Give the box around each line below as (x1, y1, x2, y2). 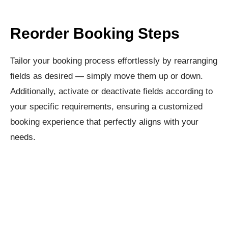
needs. (10, 132, 36, 142)
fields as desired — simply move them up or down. (10, 71, 203, 81)
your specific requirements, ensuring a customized (10, 102, 203, 112)
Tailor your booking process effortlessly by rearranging (10, 56, 217, 66)
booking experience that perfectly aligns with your (10, 117, 198, 127)
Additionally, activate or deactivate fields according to (10, 87, 213, 97)
